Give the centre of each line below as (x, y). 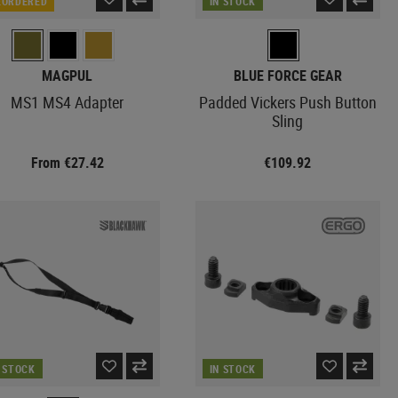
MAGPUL (68, 76)
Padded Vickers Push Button (287, 103)
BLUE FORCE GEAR (287, 76)
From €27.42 (67, 163)
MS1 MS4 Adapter (68, 103)
